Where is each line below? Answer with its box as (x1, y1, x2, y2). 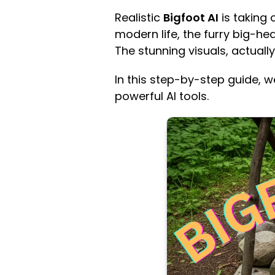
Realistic (115, 10, 163, 25)
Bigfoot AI (163, 10, 219, 25)
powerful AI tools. (115, 88, 209, 104)
